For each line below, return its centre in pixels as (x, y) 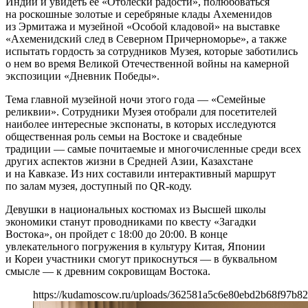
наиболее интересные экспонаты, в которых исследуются (141, 124)
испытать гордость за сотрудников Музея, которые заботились (152, 51)
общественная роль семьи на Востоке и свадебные (124, 136)
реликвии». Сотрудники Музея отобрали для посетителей (141, 111)
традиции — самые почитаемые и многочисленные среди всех (153, 148)
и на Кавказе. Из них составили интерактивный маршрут (141, 173)
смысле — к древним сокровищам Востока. (108, 271)
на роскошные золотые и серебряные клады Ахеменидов (139, 14)
